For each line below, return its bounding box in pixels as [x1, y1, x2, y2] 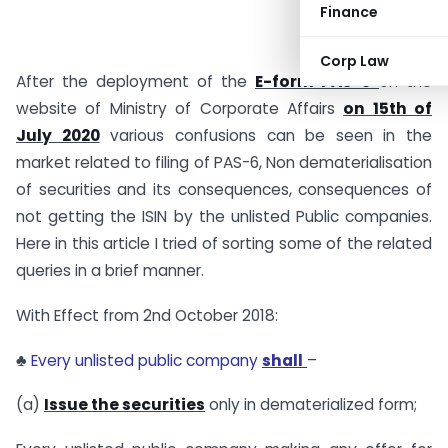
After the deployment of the [16, 71, 255, 92]
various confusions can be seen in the [99, 125, 432, 146]
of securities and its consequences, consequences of [16, 179, 432, 200]
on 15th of [343, 98, 432, 119]
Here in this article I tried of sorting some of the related [16, 233, 432, 254]
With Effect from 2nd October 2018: [16, 304, 278, 326]
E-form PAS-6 [255, 71, 371, 92]
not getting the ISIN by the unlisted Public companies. [16, 206, 432, 227]
